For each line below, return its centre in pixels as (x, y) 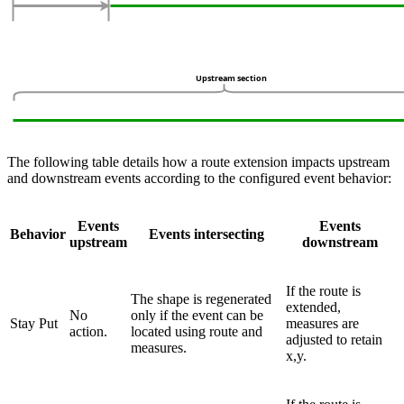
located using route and (197, 332)
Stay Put (34, 324)
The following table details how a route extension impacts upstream (198, 162)
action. (88, 332)
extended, (313, 308)
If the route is (323, 291)
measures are (322, 324)
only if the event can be (197, 316)
